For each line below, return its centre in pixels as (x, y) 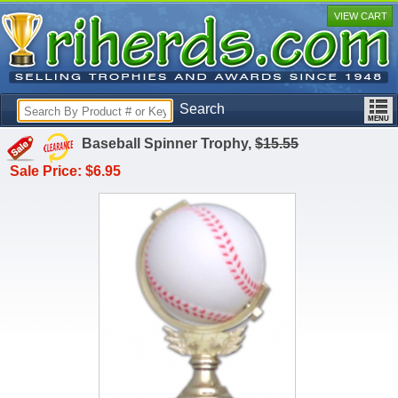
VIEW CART (360, 16)
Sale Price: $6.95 (66, 171)
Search (202, 109)
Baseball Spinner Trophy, (167, 143)
